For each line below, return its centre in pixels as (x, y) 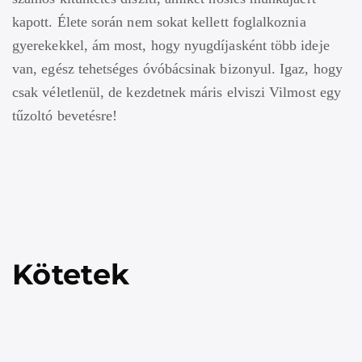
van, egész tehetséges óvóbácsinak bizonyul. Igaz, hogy (177, 68)
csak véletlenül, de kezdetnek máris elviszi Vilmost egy (177, 92)
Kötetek (71, 274)
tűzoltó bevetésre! (65, 115)
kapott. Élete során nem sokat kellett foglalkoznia (159, 21)
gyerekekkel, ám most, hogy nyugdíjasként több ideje (171, 45)
